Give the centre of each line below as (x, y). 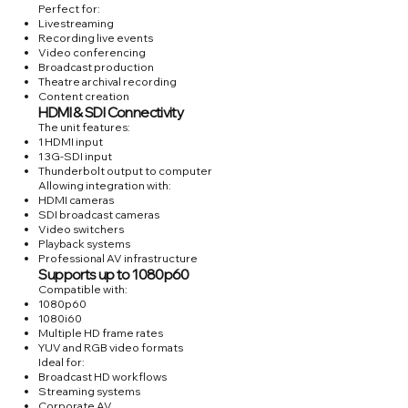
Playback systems (85, 244)
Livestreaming (76, 24)
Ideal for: (62, 362)
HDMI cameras (76, 200)
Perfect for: (70, 9)
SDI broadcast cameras (99, 215)
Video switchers (82, 229)
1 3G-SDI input (76, 157)
